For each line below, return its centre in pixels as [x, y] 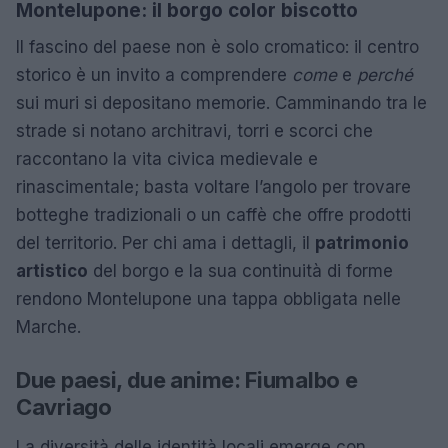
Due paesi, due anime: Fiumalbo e [187, 379]
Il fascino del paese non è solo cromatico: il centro [217, 46]
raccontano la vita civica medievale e [167, 158]
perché [385, 74]
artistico [52, 270]
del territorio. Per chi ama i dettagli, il [165, 242]
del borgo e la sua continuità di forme [240, 270]
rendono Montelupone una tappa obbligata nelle [208, 298]
